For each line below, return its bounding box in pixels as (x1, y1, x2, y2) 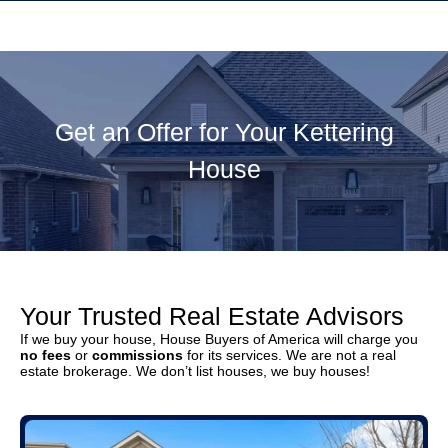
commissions (92, 347, 183, 364)
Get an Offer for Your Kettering (54, 118, 394, 147)
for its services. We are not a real (183, 347, 396, 364)
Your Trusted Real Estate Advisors (20, 302, 404, 331)
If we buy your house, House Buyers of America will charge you (20, 331, 418, 348)
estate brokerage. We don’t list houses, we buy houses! (20, 363, 370, 380)
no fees (20, 347, 71, 364)
